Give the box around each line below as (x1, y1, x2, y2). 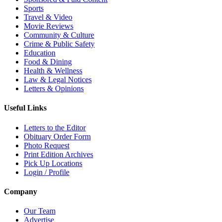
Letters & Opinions (24, 84, 84, 93)
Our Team (24, 207, 55, 216)
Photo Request (24, 141, 69, 150)
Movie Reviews (24, 22, 73, 31)
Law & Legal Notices (24, 75, 92, 84)
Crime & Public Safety (24, 40, 95, 49)
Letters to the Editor (24, 123, 86, 132)
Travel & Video (24, 13, 72, 22)
